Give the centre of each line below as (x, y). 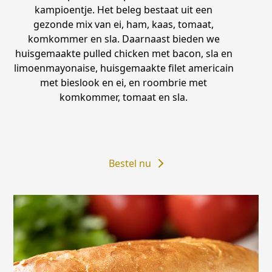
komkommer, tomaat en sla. (124, 97)
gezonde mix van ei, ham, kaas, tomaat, (124, 24)
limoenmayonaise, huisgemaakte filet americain (124, 68)
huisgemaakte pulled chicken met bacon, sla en (124, 53)
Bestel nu (130, 163)
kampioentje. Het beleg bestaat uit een (124, 9)
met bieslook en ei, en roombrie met (124, 82)
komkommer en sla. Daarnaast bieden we (124, 39)
